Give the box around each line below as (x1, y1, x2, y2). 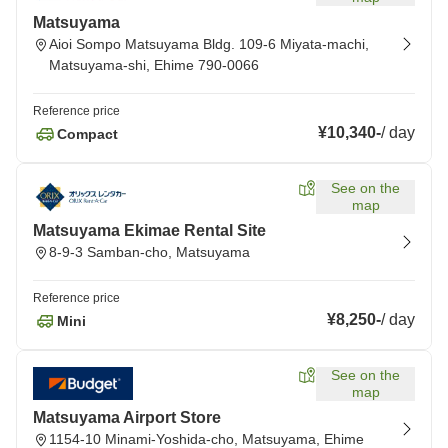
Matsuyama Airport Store (33, 409, 221, 426)
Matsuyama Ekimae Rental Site (33, 222, 266, 239)
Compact (57, 125, 118, 142)
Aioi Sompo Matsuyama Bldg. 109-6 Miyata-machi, (49, 36, 369, 52)
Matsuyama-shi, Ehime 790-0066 (49, 57, 259, 73)
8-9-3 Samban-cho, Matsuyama (49, 244, 250, 260)
